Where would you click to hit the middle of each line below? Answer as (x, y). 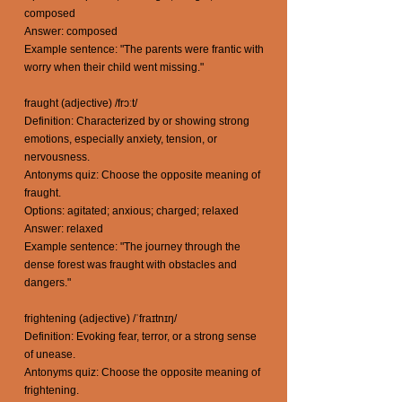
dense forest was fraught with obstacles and (131, 265)
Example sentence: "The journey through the (132, 247)
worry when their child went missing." (114, 67)
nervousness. (57, 157)
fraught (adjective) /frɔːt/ (81, 103)
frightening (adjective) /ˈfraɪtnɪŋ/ (100, 319)
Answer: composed (71, 31)
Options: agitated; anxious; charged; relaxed (131, 211)
